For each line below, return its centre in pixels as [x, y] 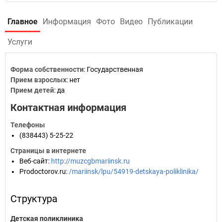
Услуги [20, 42]
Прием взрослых [38, 80]
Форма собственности [47, 69]
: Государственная [113, 69]
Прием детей [32, 90]
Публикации [170, 22]
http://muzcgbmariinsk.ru [90, 161]
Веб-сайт [34, 161]
